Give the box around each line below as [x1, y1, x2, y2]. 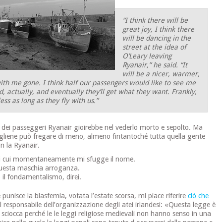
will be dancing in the [122, 34, 191, 42]
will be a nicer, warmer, [122, 69, 200, 78]
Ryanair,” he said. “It [122, 60, 188, 69]
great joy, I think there [122, 25, 195, 33]
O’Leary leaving [122, 52, 172, 60]
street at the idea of [122, 43, 187, 51]
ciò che [188, 192, 209, 200]
